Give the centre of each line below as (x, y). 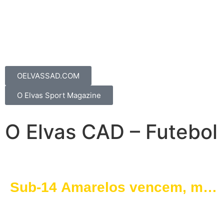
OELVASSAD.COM (48, 76)
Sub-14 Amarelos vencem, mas (114, 187)
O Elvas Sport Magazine (59, 95)
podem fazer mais (70, 204)
